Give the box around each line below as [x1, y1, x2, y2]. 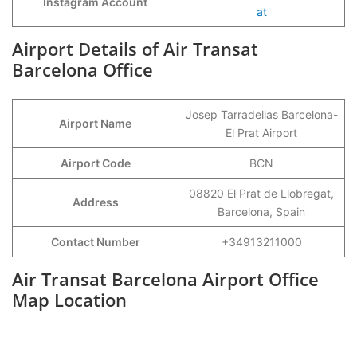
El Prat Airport [226, 126, 297, 139]
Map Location [12, 288, 127, 312]
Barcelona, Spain [218, 205, 305, 218]
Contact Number [50, 235, 140, 249]
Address [72, 195, 119, 209]
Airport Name [59, 116, 131, 130]
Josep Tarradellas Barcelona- [185, 108, 338, 121]
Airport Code [60, 156, 131, 170]
